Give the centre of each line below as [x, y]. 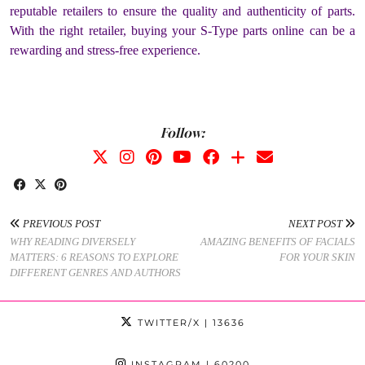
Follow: [182, 132]
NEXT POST [317, 223]
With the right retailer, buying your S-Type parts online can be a [182, 30]
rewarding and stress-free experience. [105, 50]
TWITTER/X [167, 322]
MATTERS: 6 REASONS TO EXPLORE [94, 257]
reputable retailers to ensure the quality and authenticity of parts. [182, 11]
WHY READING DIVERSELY [73, 241]
